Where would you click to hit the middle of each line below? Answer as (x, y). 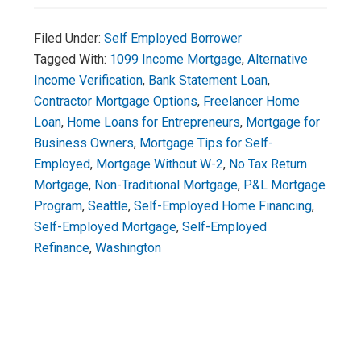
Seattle (108, 206)
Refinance (62, 248)
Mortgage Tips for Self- (207, 143)
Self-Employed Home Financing (223, 206)
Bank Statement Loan (208, 80)
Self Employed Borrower (173, 38)
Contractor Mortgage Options (116, 101)
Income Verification (89, 80)
